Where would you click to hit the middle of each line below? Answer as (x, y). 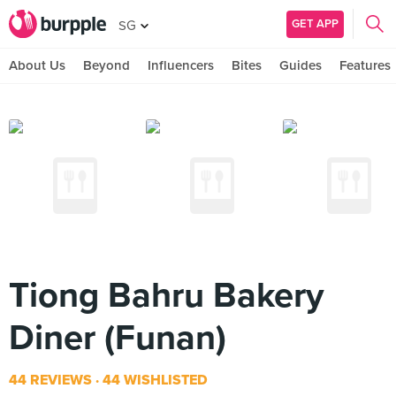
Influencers (181, 65)
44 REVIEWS (50, 380)
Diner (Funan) (118, 338)
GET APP (315, 23)
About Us (37, 65)
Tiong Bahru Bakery (167, 295)
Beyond (107, 65)
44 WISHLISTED (153, 380)
